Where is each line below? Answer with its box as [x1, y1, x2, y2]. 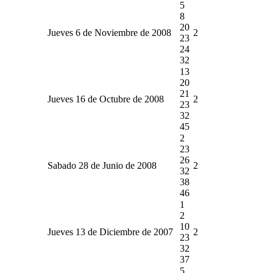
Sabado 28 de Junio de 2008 [48, 160, 157, 171]
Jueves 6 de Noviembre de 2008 [48, 27, 171, 38]
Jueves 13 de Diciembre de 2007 [48, 226, 173, 237]
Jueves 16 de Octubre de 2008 [48, 93, 164, 104]
